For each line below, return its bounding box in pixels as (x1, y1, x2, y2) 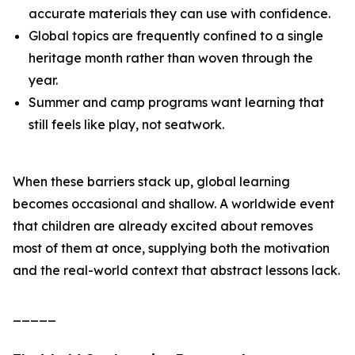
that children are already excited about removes (13, 218, 313, 234)
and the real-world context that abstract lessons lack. (13, 262, 340, 278)
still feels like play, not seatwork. (29, 116, 224, 132)
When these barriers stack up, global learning (13, 174, 290, 189)
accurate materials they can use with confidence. (29, 6, 330, 21)
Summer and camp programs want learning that (29, 94, 324, 110)
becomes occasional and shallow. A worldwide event (13, 196, 334, 212)
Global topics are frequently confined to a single (29, 28, 323, 44)
